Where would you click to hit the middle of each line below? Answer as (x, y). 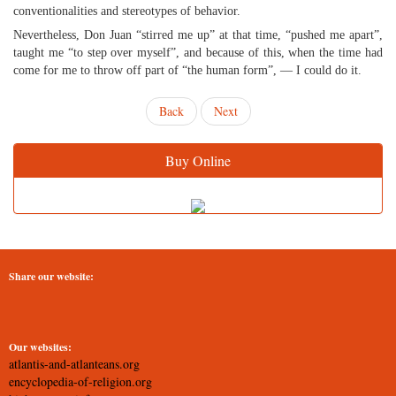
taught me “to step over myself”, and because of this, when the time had (198, 53)
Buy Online (198, 160)
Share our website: (51, 276)
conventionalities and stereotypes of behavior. (127, 11)
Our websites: (40, 347)
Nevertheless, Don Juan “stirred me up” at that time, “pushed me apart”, (198, 35)
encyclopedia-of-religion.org (80, 381)
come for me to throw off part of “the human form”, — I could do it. (187, 70)
